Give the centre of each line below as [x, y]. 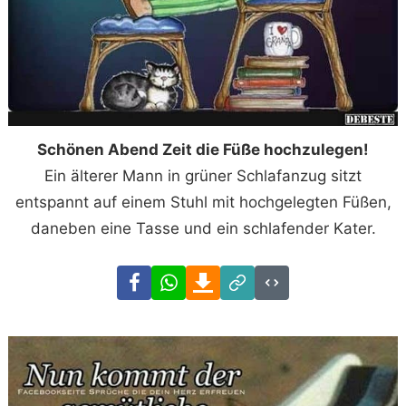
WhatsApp [222, 277]
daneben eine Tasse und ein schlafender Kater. [203, 228]
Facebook [186, 277]
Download [256, 277]
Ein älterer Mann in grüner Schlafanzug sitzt [203, 175]
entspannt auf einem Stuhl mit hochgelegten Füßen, [203, 202]
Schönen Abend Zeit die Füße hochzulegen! [203, 149]
